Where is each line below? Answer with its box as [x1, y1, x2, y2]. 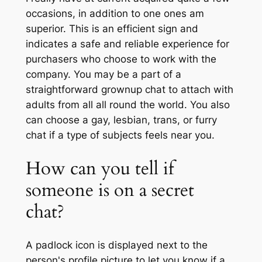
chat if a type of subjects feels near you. [25, 129, 215, 142]
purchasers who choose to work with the [25, 53, 216, 65]
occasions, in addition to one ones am [25, 8, 204, 20]
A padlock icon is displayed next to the [25, 239, 208, 251]
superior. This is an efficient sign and [25, 23, 198, 35]
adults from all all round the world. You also [25, 99, 230, 111]
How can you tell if [25, 156, 174, 181]
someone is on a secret [25, 177, 194, 202]
